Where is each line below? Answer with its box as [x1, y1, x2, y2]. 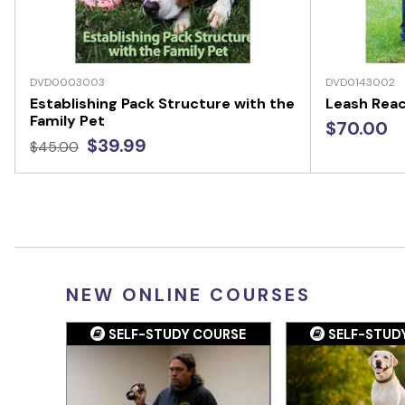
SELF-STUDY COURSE [108, 325, 247, 344]
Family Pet [30, 110, 105, 130]
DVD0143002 [325, 74, 395, 89]
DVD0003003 [30, 74, 105, 89]
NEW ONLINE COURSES [66, 282, 311, 306]
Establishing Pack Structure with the [30, 93, 295, 113]
